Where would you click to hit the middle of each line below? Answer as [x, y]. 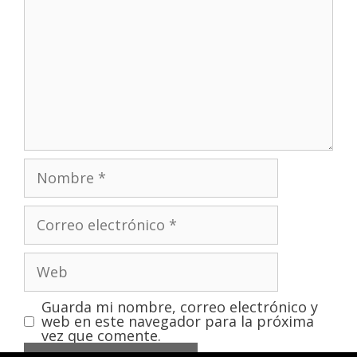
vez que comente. [101, 336]
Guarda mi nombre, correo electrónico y [180, 307]
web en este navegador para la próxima [178, 322]
